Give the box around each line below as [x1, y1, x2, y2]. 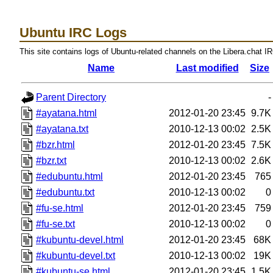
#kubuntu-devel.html [36, 234, 124, 245]
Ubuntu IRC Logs [19, 24, 127, 40]
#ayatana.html [36, 107, 97, 118]
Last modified [175, 62, 239, 73]
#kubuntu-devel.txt [36, 250, 116, 261]
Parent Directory [36, 91, 107, 102]
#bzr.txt [36, 155, 67, 166]
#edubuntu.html [36, 171, 104, 182]
